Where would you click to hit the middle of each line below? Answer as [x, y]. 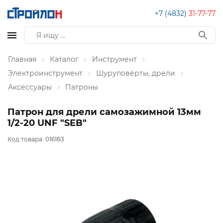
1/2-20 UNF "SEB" [47, 123]
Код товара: [26, 139]
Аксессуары [30, 87]
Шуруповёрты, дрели [136, 73]
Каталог [64, 59]
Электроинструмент [45, 73]
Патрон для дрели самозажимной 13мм [104, 112]
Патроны [82, 87]
